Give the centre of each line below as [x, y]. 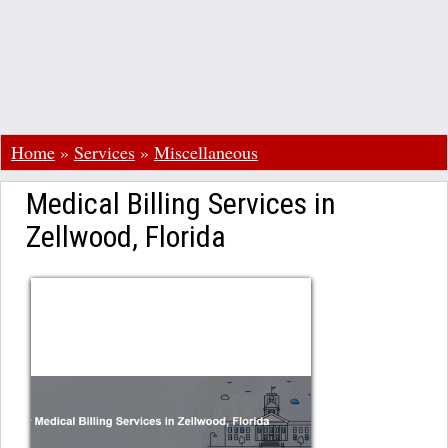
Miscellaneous [206, 152]
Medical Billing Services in [181, 203]
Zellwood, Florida [126, 236]
